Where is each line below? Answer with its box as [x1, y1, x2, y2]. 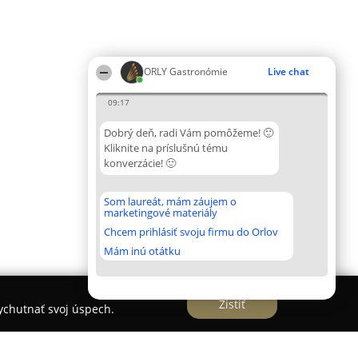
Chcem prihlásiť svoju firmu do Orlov [104, 225, 278, 239]
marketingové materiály [104, 205, 217, 220]
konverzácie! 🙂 [104, 156, 176, 170]
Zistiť [219, 296, 245, 312]
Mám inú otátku [104, 244, 181, 258]
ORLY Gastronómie [144, 65, 228, 78]
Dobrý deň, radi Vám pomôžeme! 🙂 [104, 125, 273, 140]
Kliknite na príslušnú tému [104, 141, 228, 155]
